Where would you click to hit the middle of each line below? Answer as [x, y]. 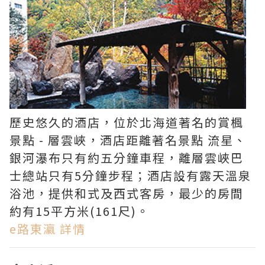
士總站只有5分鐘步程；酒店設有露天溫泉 [130, 176]
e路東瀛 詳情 [48, 229]
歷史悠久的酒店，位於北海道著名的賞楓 [127, 122]
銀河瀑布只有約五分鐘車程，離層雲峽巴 [127, 158]
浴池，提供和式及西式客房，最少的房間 [127, 193]
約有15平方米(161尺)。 [80, 211]
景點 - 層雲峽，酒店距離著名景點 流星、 [128, 140]
